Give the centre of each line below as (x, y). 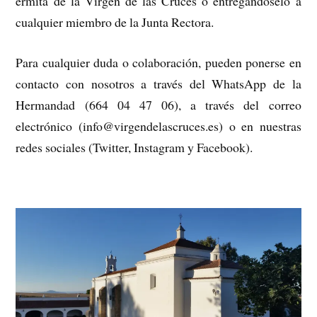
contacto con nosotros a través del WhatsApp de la (158, 83)
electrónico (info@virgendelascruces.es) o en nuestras (158, 126)
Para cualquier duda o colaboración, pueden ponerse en (158, 62)
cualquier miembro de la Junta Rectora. (115, 22)
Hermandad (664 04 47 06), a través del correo (158, 104)
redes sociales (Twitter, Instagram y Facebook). (134, 147)
